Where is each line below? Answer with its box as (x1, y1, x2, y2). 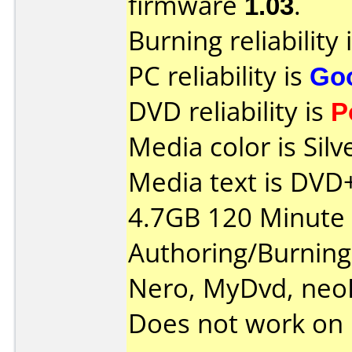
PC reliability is (128, 58, 310, 93)
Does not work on (128, 306, 350, 341)
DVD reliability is (128, 93, 331, 129)
